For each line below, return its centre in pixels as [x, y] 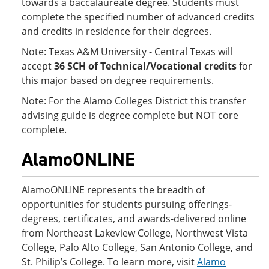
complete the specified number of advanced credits [138, 17]
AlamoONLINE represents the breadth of [113, 190]
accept [38, 66]
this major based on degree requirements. [118, 80]
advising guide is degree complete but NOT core [130, 115]
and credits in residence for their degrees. [116, 31]
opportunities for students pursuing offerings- [127, 204]
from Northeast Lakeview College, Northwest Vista [135, 233]
